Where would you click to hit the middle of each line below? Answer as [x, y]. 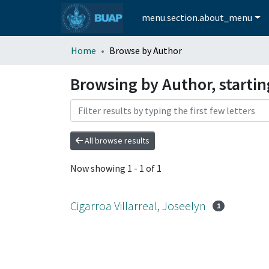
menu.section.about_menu [197, 18]
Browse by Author [146, 50]
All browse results [116, 140]
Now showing [99, 168]
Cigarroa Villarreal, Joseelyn [138, 205]
